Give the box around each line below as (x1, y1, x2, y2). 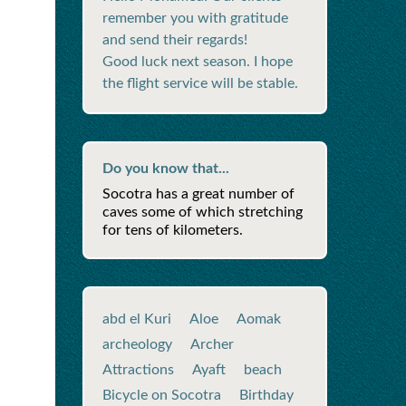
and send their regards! (102, 33, 247, 47)
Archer (190, 337, 234, 352)
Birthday (239, 388, 294, 402)
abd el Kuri (102, 312, 171, 326)
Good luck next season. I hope (102, 54, 293, 69)
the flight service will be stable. (102, 76, 298, 91)
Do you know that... (102, 161, 229, 176)
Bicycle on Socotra (102, 388, 221, 402)
